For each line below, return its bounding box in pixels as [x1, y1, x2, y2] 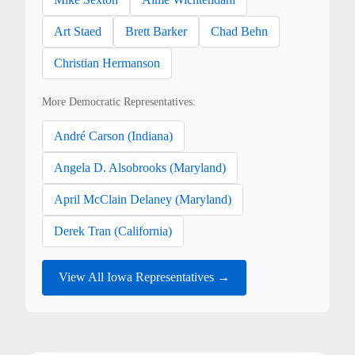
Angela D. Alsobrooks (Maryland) [54, 160, 227, 174]
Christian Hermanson [54, 55, 161, 70]
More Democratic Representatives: [42, 95, 197, 108]
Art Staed [54, 24, 102, 38]
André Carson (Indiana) [54, 128, 174, 143]
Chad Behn [211, 24, 269, 38]
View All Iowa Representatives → [59, 270, 231, 284]
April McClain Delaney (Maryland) [54, 192, 232, 206]
